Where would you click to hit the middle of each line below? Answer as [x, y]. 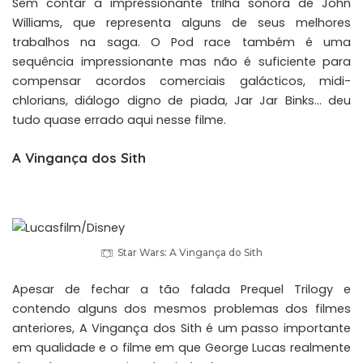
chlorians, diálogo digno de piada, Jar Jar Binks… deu [181, 100]
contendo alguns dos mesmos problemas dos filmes [181, 309]
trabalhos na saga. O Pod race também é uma [181, 42]
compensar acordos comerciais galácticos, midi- [181, 81]
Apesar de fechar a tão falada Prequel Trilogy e [181, 290]
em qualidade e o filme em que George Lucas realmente [181, 348]
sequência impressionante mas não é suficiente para [181, 61]
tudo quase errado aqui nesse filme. [119, 120]
